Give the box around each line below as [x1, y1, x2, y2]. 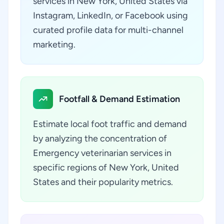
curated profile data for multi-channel [33, 24, 183, 35]
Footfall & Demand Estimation [59, 93, 180, 104]
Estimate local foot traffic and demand [33, 118, 187, 129]
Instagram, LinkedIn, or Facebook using [33, 10, 188, 21]
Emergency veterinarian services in [33, 147, 171, 158]
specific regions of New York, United [33, 162, 179, 173]
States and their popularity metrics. [33, 176, 173, 187]
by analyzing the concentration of [33, 133, 167, 144]
